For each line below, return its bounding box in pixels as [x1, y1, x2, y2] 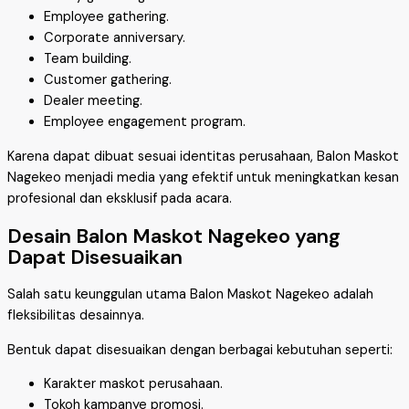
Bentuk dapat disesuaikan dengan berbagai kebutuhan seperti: [7, 341, 393, 359]
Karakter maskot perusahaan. [44, 375, 223, 393]
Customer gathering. [44, 71, 172, 89]
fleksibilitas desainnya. [7, 307, 144, 325]
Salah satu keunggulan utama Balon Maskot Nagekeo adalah [7, 286, 373, 304]
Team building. [44, 50, 131, 68]
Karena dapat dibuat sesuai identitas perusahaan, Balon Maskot [7, 147, 399, 165]
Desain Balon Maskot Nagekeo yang [7, 222, 341, 249]
